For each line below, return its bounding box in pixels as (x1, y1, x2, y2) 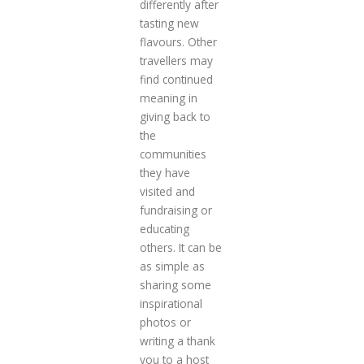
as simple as (139, 258, 205, 274)
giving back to (139, 108, 210, 124)
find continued (139, 71, 213, 87)
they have (139, 164, 190, 180)
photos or (139, 314, 191, 330)
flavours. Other (139, 33, 217, 50)
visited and (139, 183, 195, 199)
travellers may (139, 52, 213, 68)
